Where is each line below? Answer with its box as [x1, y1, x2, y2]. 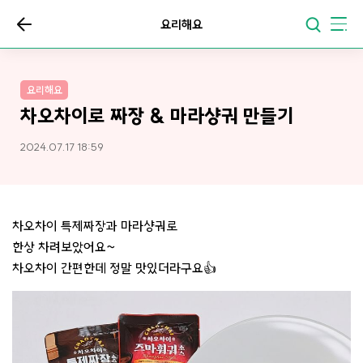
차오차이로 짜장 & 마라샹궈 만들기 [20, 104, 294, 128]
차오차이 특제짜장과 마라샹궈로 [12, 217, 177, 234]
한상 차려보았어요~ [12, 238, 116, 255]
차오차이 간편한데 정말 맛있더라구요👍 [12, 259, 216, 276]
